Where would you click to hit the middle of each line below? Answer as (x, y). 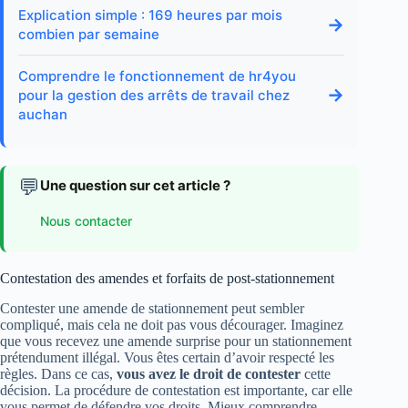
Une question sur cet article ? (135, 185)
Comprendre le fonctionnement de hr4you (157, 76)
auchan (43, 114)
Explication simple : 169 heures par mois (150, 15)
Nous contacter (86, 221)
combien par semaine (89, 34)
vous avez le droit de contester (209, 373)
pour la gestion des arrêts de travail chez (154, 95)
